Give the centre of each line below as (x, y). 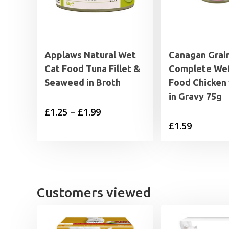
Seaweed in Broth (83, 83)
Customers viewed (94, 193)
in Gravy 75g (195, 96)
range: (114, 127)
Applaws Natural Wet (90, 55)
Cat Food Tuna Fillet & (93, 69)
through (118, 158)
